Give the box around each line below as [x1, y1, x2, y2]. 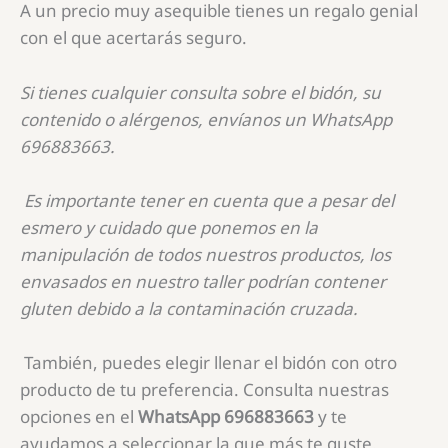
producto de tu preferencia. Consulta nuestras [20, 378, 389, 402]
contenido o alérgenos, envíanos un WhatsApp [20, 107, 392, 131]
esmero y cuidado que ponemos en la [20, 215, 318, 239]
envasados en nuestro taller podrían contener [20, 269, 386, 293]
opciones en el [20, 405, 138, 429]
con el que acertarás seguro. [20, 26, 247, 50]
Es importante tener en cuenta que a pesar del [24, 188, 394, 212]
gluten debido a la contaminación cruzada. [20, 296, 358, 320]
